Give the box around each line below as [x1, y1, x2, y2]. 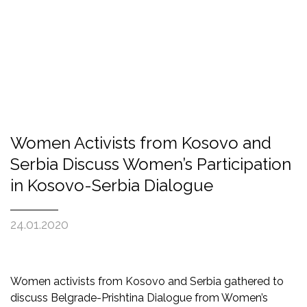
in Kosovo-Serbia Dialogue [10, 175, 213, 195]
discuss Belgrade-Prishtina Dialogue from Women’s [10, 291, 268, 304]
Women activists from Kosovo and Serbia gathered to [10, 274, 284, 288]
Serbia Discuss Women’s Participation [10, 153, 291, 174]
